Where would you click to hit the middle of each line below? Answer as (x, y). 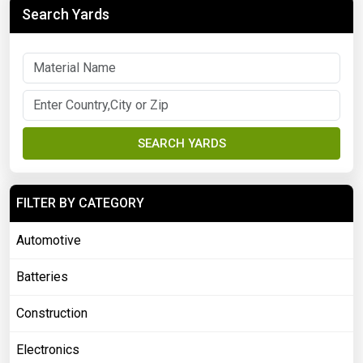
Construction (52, 314)
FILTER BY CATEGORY (80, 203)
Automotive (49, 241)
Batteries (42, 277)
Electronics (48, 350)
